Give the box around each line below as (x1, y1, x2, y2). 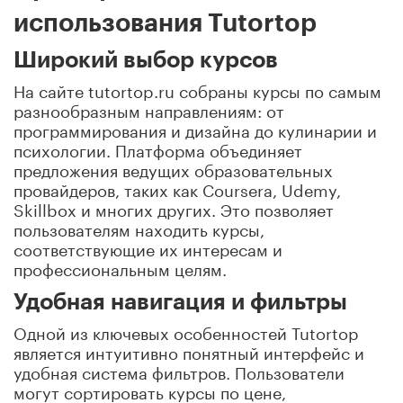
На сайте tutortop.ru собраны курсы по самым (13, 76, 381, 102)
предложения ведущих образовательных (13, 155, 333, 181)
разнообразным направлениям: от (13, 95, 284, 121)
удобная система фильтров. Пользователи (13, 357, 345, 383)
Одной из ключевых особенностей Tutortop (13, 318, 359, 344)
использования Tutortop (13, 10, 317, 36)
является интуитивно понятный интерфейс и (13, 337, 364, 363)
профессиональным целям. (13, 254, 227, 280)
